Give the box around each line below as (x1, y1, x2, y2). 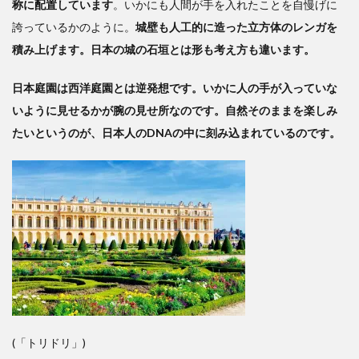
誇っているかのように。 (12, 20, 135, 34)
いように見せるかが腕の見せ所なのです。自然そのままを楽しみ (12, 103, 337, 118)
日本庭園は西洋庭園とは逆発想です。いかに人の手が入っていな (12, 81, 337, 95)
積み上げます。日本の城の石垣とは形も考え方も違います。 (12, 42, 315, 57)
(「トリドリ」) (12, 336, 86, 350)
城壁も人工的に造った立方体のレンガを (135, 20, 337, 34)
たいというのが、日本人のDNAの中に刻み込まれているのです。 (12, 126, 341, 140)
